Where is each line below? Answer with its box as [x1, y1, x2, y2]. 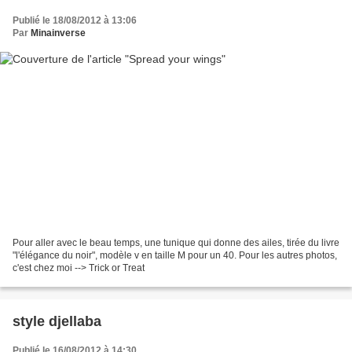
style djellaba [13, 313, 101, 330]
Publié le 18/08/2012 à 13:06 [13, 14, 137, 26]
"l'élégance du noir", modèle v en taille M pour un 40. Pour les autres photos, [13, 250, 337, 262]
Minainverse [31, 27, 86, 38]
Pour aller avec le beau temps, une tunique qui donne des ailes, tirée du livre [13, 237, 339, 249]
